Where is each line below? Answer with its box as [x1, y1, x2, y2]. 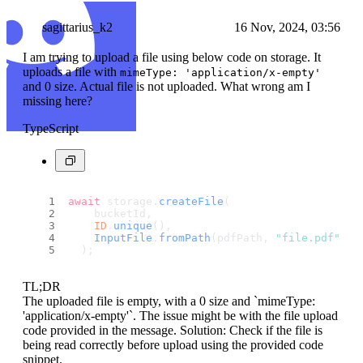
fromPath [159, 232, 211, 245]
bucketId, [68, 207, 152, 220]
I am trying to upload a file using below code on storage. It [23, 50, 321, 65]
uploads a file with [23, 65, 120, 79]
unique [113, 220, 152, 233]
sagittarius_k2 [42, 20, 113, 35]
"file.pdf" [275, 232, 340, 245]
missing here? [23, 94, 92, 109]
